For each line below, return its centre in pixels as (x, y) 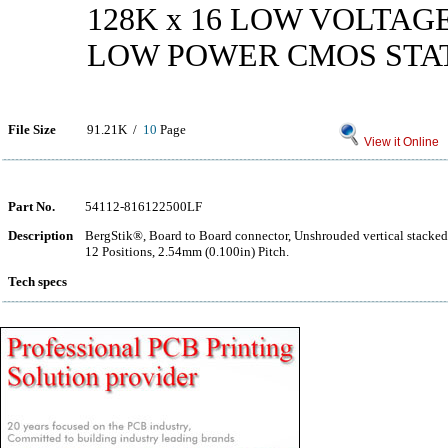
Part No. (31, 206)
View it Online (400, 142)
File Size (32, 129)
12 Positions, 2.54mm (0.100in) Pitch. (187, 251)
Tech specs (37, 281)
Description (40, 235)
